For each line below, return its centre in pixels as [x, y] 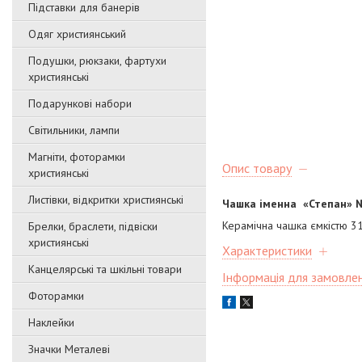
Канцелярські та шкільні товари [105, 269]
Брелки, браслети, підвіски [93, 226]
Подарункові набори [80, 103]
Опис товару [257, 168]
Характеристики [267, 251]
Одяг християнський [77, 34]
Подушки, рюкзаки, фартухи [97, 61]
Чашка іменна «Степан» [287, 204]
